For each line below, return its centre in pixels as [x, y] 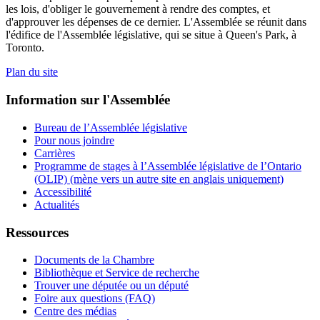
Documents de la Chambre [94, 260]
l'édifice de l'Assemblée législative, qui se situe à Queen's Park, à [151, 35]
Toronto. [25, 48]
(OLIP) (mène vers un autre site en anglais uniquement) [159, 179]
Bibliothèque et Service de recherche [117, 273]
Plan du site [32, 72]
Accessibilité [63, 191]
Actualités [57, 204]
